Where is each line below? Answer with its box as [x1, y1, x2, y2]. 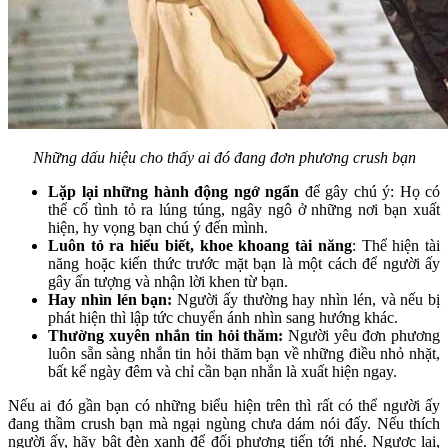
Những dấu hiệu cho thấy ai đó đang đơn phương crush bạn [32, 149, 416, 167]
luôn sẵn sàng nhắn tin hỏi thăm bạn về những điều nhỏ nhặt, [48, 345, 440, 363]
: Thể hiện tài [351, 237, 441, 255]
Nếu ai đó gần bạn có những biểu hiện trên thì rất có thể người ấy [8, 397, 440, 415]
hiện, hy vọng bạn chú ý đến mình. [48, 219, 268, 237]
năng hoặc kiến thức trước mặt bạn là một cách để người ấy [48, 255, 440, 273]
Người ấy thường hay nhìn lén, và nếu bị [177, 291, 440, 309]
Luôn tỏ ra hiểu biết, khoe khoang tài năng [48, 237, 352, 255]
